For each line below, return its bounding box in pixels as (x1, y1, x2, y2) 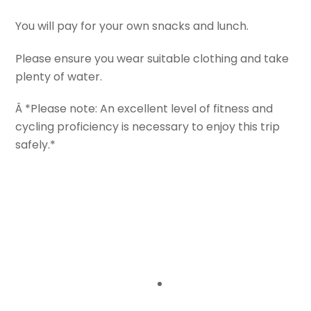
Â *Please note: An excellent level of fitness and (15, 101, 274, 117)
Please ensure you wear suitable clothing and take (15, 50, 289, 67)
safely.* (15, 137, 56, 153)
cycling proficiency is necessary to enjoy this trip (15, 119, 280, 135)
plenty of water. (15, 68, 103, 85)
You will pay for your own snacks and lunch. (15, 17, 249, 34)
